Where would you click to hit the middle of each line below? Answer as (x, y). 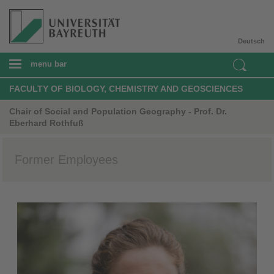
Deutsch (251, 41)
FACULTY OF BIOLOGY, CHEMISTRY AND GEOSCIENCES (126, 88)
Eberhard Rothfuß (46, 123)
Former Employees (66, 159)
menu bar (49, 64)
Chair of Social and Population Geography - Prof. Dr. (118, 111)
